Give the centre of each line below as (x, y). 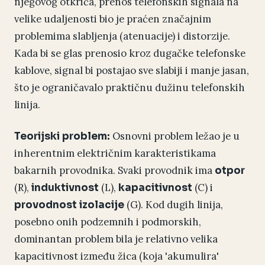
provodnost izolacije (69, 205)
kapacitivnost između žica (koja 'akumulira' (117, 256)
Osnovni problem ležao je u (175, 136)
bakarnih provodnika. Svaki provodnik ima (114, 171)
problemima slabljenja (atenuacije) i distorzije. (122, 36)
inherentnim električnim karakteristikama (115, 153)
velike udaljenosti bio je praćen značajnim (113, 19)
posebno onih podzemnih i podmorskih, (108, 222)
